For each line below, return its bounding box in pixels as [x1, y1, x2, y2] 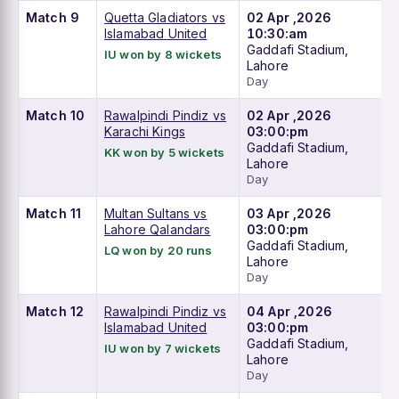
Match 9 [26, 10, 80, 26]
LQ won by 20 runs [104, 243, 213, 258]
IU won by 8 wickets [104, 47, 222, 62]
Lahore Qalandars [104, 222, 211, 238]
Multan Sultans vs [104, 206, 208, 222]
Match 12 [26, 304, 85, 320]
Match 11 [26, 206, 82, 222]
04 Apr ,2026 [247, 304, 332, 320]
